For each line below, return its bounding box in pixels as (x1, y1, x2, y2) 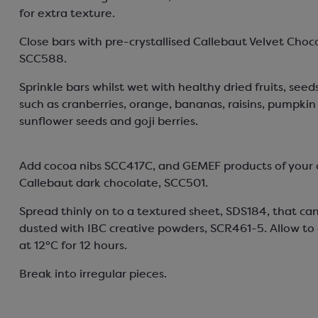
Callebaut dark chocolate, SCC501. (18, 178, 208, 190)
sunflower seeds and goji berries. (18, 116, 198, 128)
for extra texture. (18, 9, 115, 20)
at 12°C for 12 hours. (18, 241, 127, 252)
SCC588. (18, 54, 67, 65)
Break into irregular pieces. (18, 269, 167, 280)
